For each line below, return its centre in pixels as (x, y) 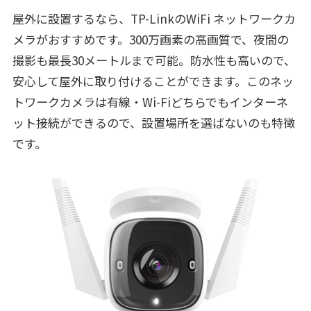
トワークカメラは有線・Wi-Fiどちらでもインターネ (150, 102)
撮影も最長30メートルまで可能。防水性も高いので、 (154, 60)
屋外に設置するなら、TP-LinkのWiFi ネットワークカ (154, 19)
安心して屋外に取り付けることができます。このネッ (153, 81)
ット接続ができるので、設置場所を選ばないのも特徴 (153, 123)
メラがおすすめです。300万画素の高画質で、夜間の (150, 40)
